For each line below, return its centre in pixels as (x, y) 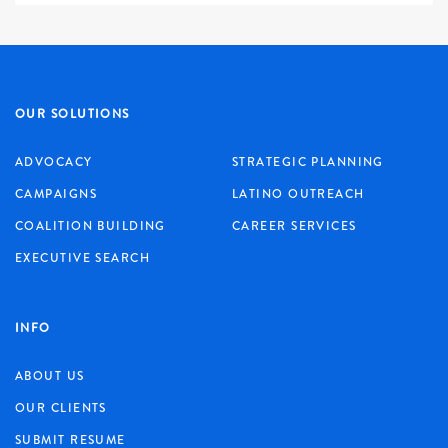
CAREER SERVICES (294, 226)
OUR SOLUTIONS (72, 114)
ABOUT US (50, 376)
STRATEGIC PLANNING (308, 162)
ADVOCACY (54, 162)
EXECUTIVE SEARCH (83, 258)
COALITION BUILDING (90, 226)
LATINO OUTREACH (298, 194)
